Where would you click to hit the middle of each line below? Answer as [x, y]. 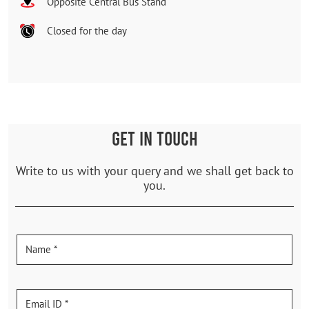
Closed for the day [87, 30]
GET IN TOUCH [154, 138]
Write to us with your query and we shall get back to [154, 170]
